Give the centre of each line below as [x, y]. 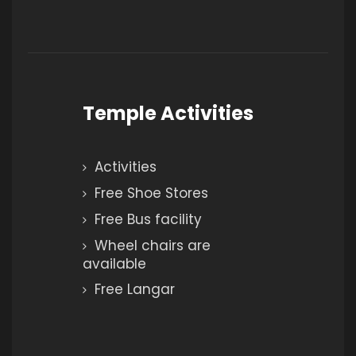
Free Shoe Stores [151, 193]
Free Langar [135, 290]
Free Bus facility [148, 220]
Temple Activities [168, 114]
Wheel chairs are [153, 246]
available [114, 264]
